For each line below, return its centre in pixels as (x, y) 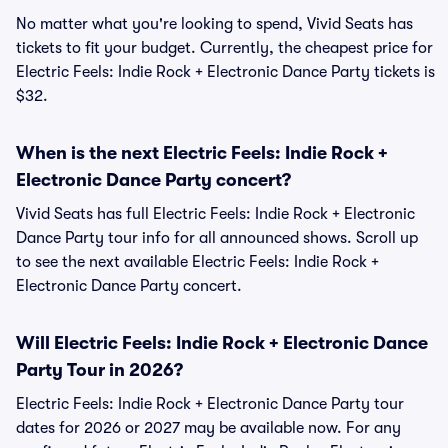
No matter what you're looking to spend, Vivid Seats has (214, 24)
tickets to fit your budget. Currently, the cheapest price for (224, 48)
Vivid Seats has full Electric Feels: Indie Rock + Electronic (215, 214)
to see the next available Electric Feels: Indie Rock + (197, 262)
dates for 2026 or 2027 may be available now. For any (208, 428)
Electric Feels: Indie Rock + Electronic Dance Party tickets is (225, 72)
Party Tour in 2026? (99, 370)
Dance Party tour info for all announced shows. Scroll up (217, 238)
